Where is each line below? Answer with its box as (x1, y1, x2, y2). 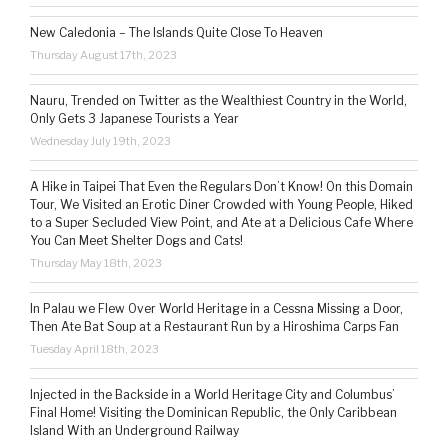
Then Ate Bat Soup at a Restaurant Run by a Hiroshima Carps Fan (30, 319, 399, 335)
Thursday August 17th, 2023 (30, 48, 177, 63)
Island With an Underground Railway (30, 423, 239, 439)
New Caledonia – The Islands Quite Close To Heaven (30, 25, 323, 41)
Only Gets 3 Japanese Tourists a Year (30, 111, 239, 127)
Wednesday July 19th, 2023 (30, 134, 171, 149)
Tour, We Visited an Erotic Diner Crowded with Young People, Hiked (30, 197, 413, 213)
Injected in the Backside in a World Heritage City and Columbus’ (30, 387, 395, 403)
